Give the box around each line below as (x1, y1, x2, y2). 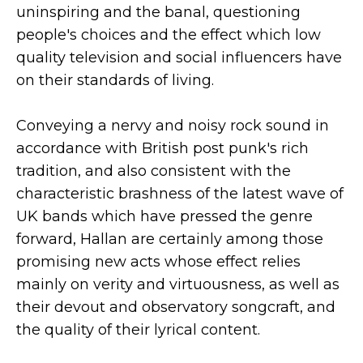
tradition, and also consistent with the (16, 162, 291, 180)
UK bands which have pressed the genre (16, 207, 313, 225)
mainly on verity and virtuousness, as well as (16, 275, 340, 293)
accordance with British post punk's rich (16, 139, 309, 157)
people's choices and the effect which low (16, 26, 321, 44)
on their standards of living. (16, 71, 214, 89)
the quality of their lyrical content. (16, 321, 260, 339)
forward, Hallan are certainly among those (16, 230, 323, 248)
